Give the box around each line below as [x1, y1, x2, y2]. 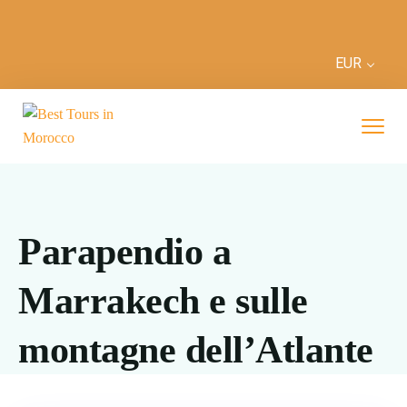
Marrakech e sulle [18, 280, 308, 322]
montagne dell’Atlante [18, 329, 373, 371]
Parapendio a [18, 231, 231, 273]
